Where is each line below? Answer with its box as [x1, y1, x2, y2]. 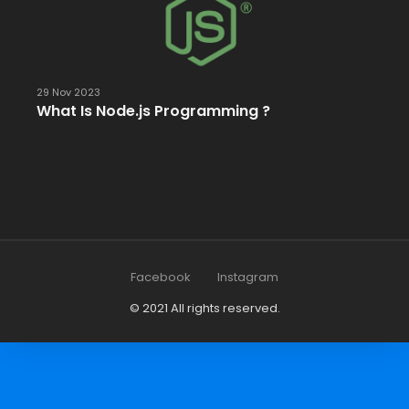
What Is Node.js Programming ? [37, 100, 270, 122]
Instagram [217, 267, 278, 286]
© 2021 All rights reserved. [129, 299, 280, 317]
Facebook [131, 267, 191, 286]
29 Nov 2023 [37, 85, 100, 100]
